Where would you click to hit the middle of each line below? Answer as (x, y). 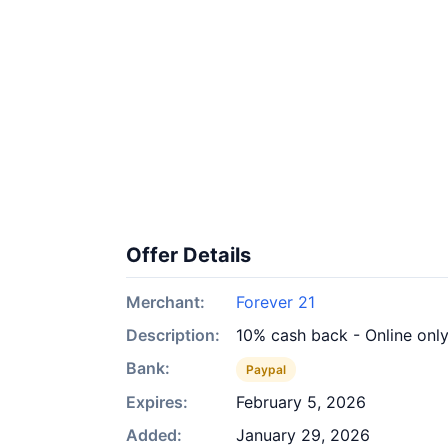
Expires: (157, 402)
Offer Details (188, 255)
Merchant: (165, 302)
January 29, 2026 (303, 435)
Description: (173, 335)
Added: (154, 435)
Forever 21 (275, 302)
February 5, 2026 (301, 402)
